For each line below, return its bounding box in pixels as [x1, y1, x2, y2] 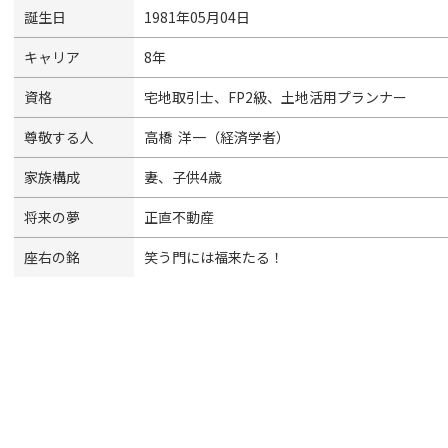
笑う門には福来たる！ [144, 247, 284, 267]
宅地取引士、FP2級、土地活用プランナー [144, 87, 407, 107]
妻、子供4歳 [144, 167, 222, 187]
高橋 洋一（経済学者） [144, 127, 290, 147]
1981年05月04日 [144, 7, 250, 27]
